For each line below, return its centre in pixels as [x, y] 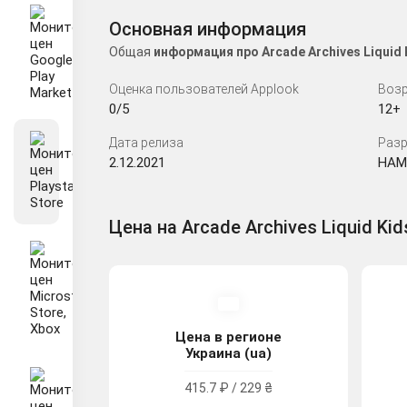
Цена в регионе [229, 337]
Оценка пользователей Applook [204, 89]
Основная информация [208, 29]
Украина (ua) [229, 353]
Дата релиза [146, 142]
